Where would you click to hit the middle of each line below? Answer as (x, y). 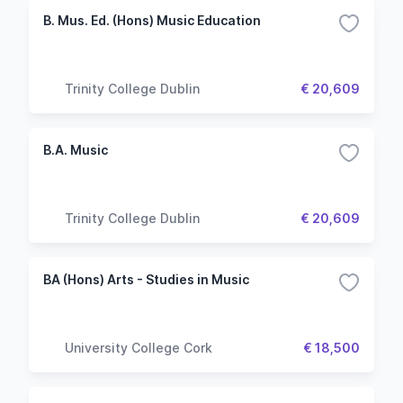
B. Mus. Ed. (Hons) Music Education (152, 20)
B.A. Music (76, 150)
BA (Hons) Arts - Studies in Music (146, 279)
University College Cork (139, 347)
